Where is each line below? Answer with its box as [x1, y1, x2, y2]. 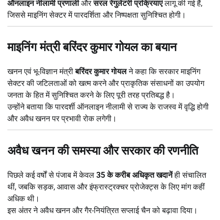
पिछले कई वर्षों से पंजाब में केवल [7, 170, 96, 180]
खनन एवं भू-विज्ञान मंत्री [7, 66, 75, 76]
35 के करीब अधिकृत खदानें [96, 170, 172, 180]
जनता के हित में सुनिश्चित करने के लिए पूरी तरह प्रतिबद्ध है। [7, 90, 175, 100]
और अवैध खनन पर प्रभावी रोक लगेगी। [7, 113, 117, 123]
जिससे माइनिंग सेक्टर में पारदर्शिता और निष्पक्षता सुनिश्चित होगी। [7, 10, 186, 20]
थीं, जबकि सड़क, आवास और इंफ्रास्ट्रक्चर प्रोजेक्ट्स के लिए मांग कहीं [7, 182, 205, 192]
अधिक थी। [7, 193, 40, 203]
